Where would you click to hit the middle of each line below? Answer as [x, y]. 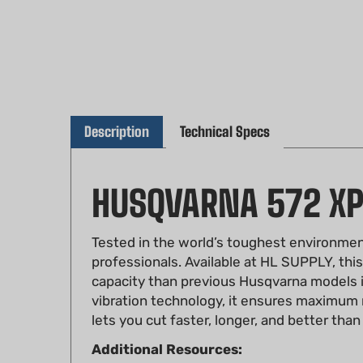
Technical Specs [225, 109]
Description [117, 109]
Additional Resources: [167, 326]
